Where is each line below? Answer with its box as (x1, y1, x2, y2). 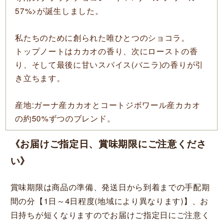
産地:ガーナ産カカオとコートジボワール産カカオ (15, 99, 201, 111)
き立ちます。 (15, 72, 65, 84)
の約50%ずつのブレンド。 (15, 112, 115, 124)
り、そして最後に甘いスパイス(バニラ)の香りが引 (15, 58, 204, 70)
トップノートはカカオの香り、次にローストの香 (15, 45, 198, 57)
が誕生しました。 (36, 4, 104, 16)
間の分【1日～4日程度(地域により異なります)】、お (10, 195, 209, 207)
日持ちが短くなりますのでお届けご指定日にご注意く (10, 209, 210, 221)
